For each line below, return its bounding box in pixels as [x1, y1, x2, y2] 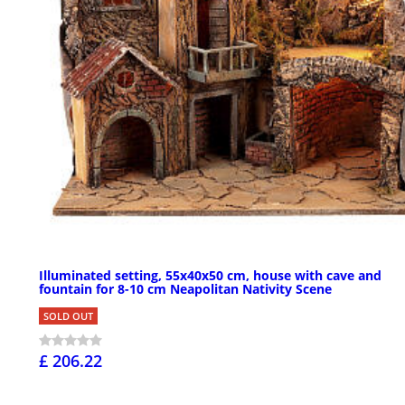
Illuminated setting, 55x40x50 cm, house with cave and [39, 266, 381, 284]
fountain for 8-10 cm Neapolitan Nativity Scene [39, 279, 332, 297]
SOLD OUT [43, 308, 93, 323]
